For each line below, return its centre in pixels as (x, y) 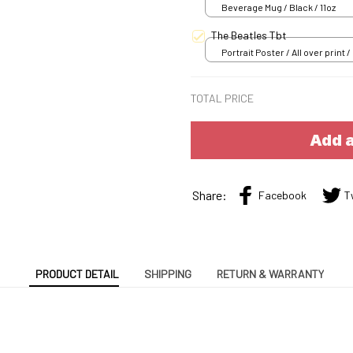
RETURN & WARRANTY (270, 274)
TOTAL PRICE (222, 98)
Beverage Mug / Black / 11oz (279, 7)
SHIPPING (168, 274)
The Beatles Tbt (249, 35)
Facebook (282, 195)
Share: (210, 195)
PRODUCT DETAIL (77, 274)
